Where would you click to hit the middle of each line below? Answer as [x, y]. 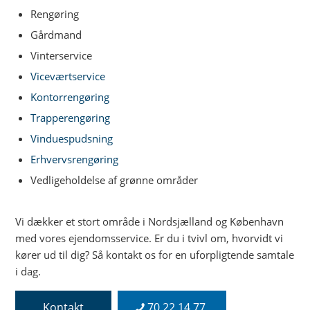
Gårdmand [56, 35]
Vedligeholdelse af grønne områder [115, 180]
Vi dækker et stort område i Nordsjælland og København [150, 221]
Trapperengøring [71, 118]
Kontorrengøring [70, 97]
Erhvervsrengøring [75, 159]
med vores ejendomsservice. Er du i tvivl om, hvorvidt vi [149, 238]
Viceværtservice [68, 76]
